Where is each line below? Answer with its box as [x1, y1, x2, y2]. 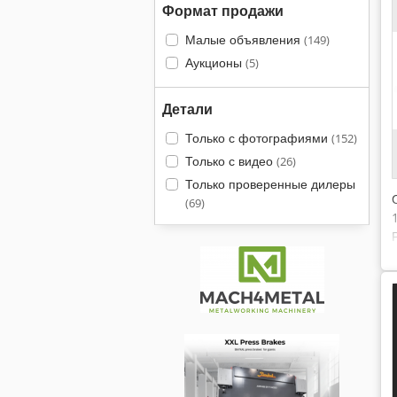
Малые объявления [184, 31, 304, 48]
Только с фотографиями [184, 129, 331, 146]
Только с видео [184, 152, 276, 169]
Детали [162, 99, 213, 119]
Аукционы [184, 54, 245, 71]
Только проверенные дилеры [184, 175, 355, 192]
